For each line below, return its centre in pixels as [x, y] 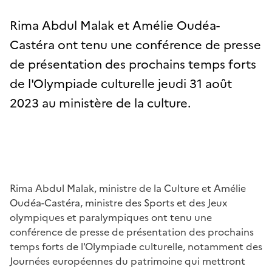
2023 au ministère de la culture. [100, 103]
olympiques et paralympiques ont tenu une [111, 217]
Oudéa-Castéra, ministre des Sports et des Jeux [118, 202]
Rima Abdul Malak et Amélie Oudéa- [115, 25]
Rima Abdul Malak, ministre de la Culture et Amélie [128, 188]
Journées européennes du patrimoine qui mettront [127, 261]
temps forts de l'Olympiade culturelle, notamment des [136, 246]
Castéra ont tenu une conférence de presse [135, 45]
